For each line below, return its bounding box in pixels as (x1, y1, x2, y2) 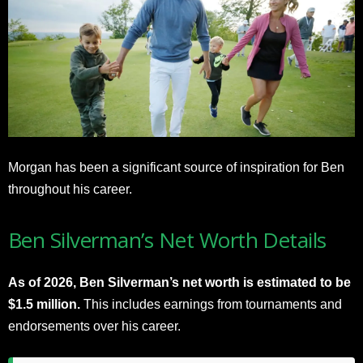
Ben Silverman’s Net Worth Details (8, 224, 327, 254)
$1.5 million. (8, 297, 80, 311)
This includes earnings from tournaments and (80, 297, 342, 311)
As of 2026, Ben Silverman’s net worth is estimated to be (8, 275, 351, 289)
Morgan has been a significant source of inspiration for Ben (8, 160, 344, 174)
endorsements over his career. (8, 318, 181, 333)
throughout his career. (8, 181, 132, 196)
